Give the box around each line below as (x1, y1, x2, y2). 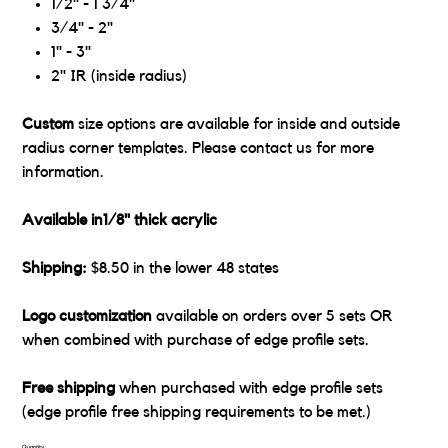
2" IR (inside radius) (51, 68, 188, 85)
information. (22, 164, 105, 181)
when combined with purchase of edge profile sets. (22, 332, 370, 349)
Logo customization (22, 308, 153, 325)
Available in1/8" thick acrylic (22, 212, 218, 229)
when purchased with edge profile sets (115, 380, 384, 397)
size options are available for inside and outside (74, 116, 401, 133)
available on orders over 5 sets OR (152, 308, 394, 325)
